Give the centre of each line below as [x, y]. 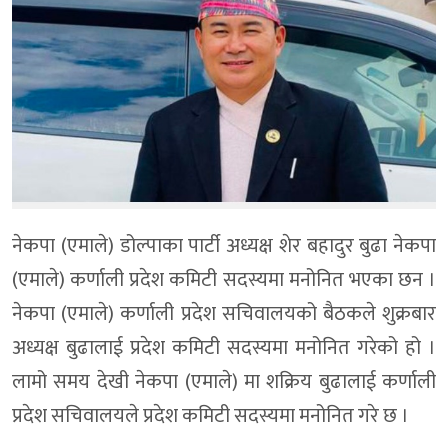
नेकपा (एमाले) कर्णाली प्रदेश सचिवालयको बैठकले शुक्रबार [224, 313]
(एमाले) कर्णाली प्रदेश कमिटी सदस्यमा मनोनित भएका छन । [224, 279]
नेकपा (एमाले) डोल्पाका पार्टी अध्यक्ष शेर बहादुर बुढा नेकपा [224, 245]
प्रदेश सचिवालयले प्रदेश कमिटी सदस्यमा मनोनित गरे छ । [210, 415]
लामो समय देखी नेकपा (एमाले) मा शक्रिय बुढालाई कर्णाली [224, 381]
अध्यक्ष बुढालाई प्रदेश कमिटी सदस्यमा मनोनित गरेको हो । [224, 347]
